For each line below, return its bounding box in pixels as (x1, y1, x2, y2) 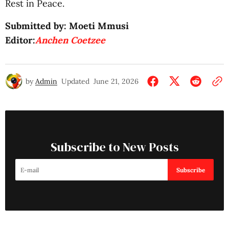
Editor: (5, 34, 35, 46)
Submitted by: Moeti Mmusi (5, 20, 129, 32)
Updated (61, 77, 89, 86)
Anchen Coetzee (35, 34, 105, 46)
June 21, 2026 (94, 77, 139, 86)
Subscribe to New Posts (50, 139, 179, 155)
